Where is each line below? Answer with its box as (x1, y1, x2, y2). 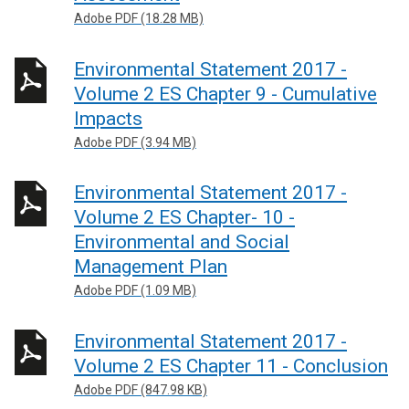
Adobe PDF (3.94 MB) (74, 134, 196, 150)
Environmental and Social (74, 231, 289, 253)
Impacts (74, 107, 142, 130)
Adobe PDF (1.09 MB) (74, 283, 196, 298)
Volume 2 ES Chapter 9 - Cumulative (74, 82, 377, 105)
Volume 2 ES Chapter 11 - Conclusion (74, 354, 388, 377)
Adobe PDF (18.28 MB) (74, 11, 204, 26)
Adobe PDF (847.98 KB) (74, 382, 207, 397)
